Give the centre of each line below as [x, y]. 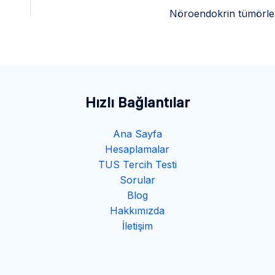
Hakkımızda [137, 210]
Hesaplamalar [137, 149]
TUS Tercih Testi [137, 164]
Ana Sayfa [137, 134]
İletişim [137, 226]
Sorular [137, 180]
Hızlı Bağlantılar [137, 102]
